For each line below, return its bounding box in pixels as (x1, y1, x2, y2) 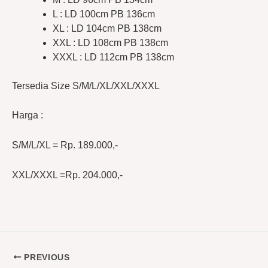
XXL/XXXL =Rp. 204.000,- (12, 169, 123, 180)
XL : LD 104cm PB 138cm (53, 23, 162, 33)
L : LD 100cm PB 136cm (53, 8, 155, 19)
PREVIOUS (21, 252, 70, 262)
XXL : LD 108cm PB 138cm (53, 37, 168, 48)
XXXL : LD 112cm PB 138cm (53, 51, 174, 62)
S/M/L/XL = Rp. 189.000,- (12, 139, 118, 150)
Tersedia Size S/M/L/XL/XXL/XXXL (12, 80, 160, 91)
